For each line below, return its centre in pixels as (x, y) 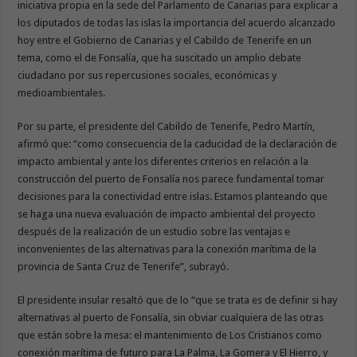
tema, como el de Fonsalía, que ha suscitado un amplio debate (160, 57)
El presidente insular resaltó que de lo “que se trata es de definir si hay (178, 300)
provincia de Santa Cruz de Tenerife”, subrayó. (124, 266)
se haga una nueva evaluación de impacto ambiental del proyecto (167, 214)
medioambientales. (62, 92)
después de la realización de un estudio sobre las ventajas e (154, 231)
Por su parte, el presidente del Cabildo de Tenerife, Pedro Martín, (167, 126)
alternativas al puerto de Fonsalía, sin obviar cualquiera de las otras (171, 317)
